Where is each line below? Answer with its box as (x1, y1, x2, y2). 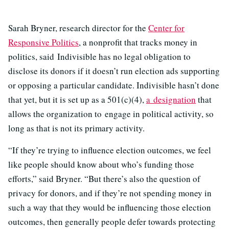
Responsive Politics (8, 36, 79, 48)
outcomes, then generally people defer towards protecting (8, 216, 216, 227)
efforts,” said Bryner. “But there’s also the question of (8, 173, 200, 185)
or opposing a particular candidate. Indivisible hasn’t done (8, 79, 219, 91)
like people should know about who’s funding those (8, 158, 194, 170)
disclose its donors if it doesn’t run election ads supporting (8, 65, 220, 77)
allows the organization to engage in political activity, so (8, 108, 214, 120)
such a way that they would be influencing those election (8, 201, 211, 213)
